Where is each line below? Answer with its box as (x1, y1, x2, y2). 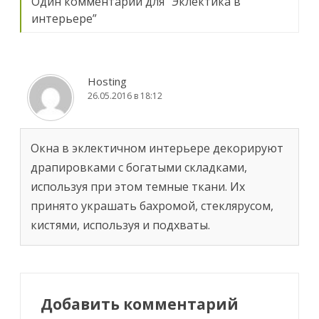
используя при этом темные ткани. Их (31, 178, 245, 194)
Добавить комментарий (41, 293, 239, 314)
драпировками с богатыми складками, (31, 159, 247, 175)
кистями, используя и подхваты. (31, 216, 210, 233)
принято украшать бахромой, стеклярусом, (31, 197, 273, 214)
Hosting (88, 73, 127, 88)
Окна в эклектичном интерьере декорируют (31, 140, 283, 156)
